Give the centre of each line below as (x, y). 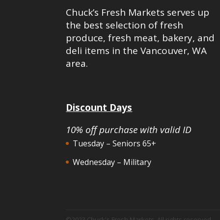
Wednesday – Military (112, 162)
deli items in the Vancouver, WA (137, 51)
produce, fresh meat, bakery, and (140, 38)
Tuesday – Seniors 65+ (115, 144)
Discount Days (99, 108)
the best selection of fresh (125, 25)
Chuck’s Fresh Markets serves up (138, 13)
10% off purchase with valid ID (129, 130)
